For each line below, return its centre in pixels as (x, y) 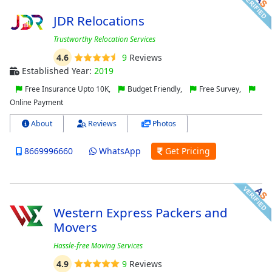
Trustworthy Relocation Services (104, 39)
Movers (75, 227)
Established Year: (57, 70)
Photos (163, 123)
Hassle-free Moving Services (98, 245)
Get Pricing (186, 151)
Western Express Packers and (140, 212)
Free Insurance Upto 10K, (68, 89)
